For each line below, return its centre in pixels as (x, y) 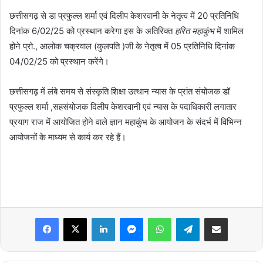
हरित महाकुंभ (195, 31)
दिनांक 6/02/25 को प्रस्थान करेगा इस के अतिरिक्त (92, 31)
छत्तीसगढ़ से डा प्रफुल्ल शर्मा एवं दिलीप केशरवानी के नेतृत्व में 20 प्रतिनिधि (124, 16)
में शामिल (229, 31)
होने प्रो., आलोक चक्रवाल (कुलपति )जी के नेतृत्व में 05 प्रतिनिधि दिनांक (122, 46)
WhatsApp (190, 218)
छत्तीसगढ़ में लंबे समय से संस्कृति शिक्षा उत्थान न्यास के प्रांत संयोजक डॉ (119, 92)
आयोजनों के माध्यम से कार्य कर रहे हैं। (68, 137)
